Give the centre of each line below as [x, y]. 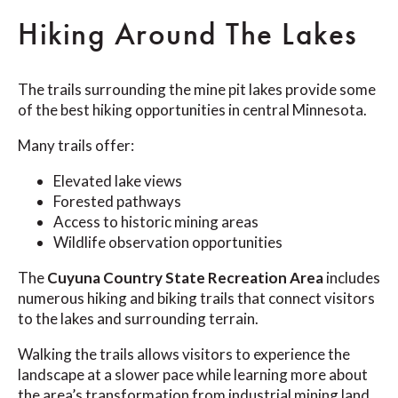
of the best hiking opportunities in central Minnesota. [192, 109]
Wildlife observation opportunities [168, 242]
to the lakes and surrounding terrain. [138, 318]
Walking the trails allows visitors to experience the [184, 354]
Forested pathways [117, 201]
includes [352, 277]
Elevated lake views [118, 180]
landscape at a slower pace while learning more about [193, 374]
